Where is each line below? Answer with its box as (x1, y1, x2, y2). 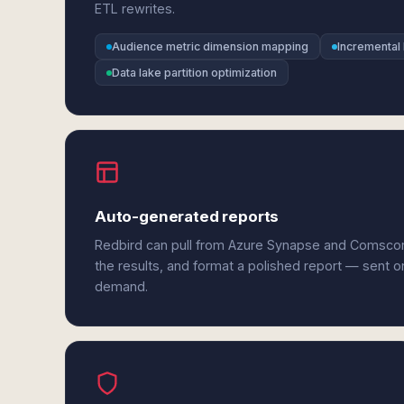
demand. (95, 279, 148, 294)
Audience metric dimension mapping (112, 40, 308, 53)
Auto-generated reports (95, 207, 280, 225)
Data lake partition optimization (112, 66, 277, 79)
